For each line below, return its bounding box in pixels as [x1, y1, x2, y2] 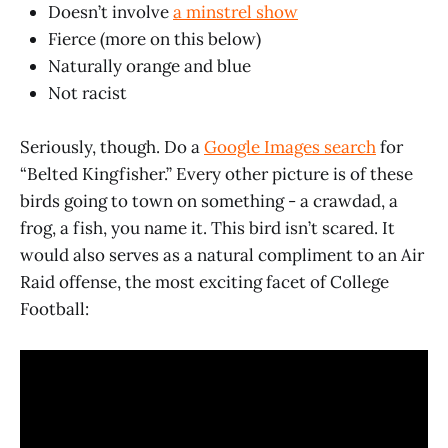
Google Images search [204, 135, 376, 158]
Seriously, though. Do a [20, 135, 204, 158]
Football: [20, 297, 89, 320]
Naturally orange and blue [48, 54, 251, 77]
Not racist [48, 81, 127, 104]
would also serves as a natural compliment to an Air [20, 243, 424, 266]
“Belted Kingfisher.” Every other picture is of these [20, 162, 413, 185]
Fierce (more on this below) [48, 27, 261, 50]
